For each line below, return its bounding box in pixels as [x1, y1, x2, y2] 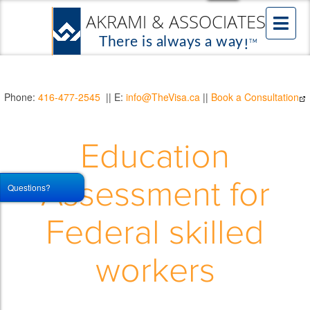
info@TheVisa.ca [126, 90, 200, 104]
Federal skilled [46, 216, 264, 251]
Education [80, 140, 230, 175]
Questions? [8, 181, 51, 193]
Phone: [4, 90, 38, 104]
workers [95, 254, 215, 289]
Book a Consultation [211, 90, 299, 104]
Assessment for [40, 178, 270, 213]
